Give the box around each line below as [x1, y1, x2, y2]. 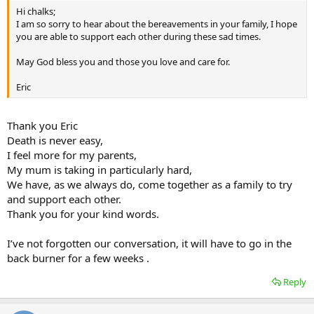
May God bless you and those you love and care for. [16, 55, 230, 69]
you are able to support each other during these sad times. [16, 30, 261, 43]
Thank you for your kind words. [7, 206, 159, 221]
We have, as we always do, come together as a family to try [7, 177, 292, 191]
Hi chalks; [16, 5, 55, 18]
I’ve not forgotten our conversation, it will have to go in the [7, 235, 292, 250]
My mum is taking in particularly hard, [7, 162, 192, 177]
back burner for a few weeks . [7, 250, 149, 265]
